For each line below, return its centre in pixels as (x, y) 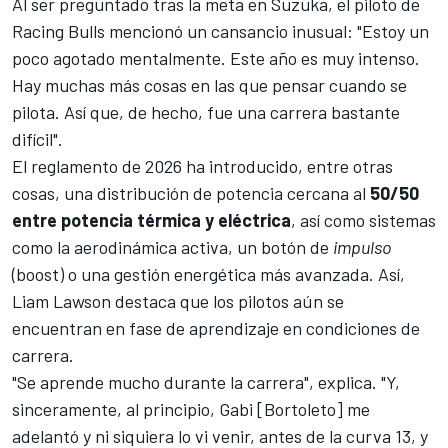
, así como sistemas (363, 220)
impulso (362, 247)
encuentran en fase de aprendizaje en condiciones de (216, 328)
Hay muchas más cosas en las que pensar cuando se (209, 85)
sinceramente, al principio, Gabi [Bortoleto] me (191, 409)
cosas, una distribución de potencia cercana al (191, 193)
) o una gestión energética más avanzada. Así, (232, 274)
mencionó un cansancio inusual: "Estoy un (267, 31)
